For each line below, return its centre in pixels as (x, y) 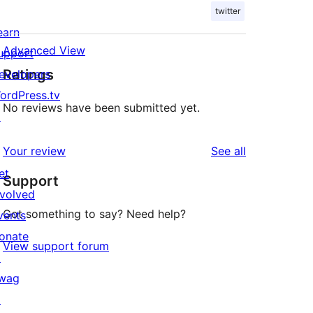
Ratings (28, 75)
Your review (34, 151)
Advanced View (44, 51)
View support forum (56, 246)
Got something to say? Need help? (94, 214)
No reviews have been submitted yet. (101, 108)
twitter (228, 11)
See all (228, 151)
